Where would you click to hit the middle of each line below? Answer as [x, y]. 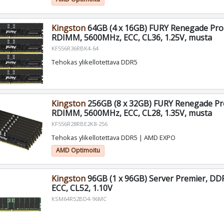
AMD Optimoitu [78, 150]
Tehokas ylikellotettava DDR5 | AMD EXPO [113, 138]
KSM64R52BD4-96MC [79, 199]
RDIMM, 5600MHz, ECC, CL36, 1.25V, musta [131, 37]
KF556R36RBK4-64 [75, 48]
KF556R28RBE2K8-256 [79, 123]
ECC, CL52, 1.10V [82, 188]
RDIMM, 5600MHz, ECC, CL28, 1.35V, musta [131, 113]
